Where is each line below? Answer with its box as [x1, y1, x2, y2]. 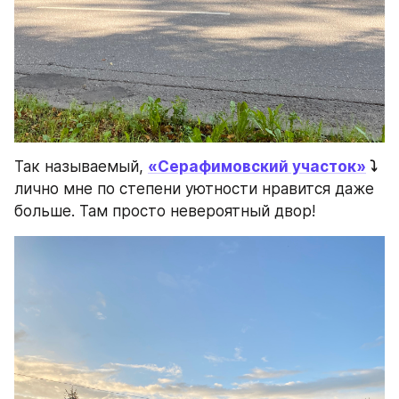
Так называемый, [14, 158, 148, 176]
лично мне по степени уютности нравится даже [14, 180, 374, 199]
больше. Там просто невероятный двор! [14, 202, 315, 221]
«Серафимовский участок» [148, 158, 366, 176]
